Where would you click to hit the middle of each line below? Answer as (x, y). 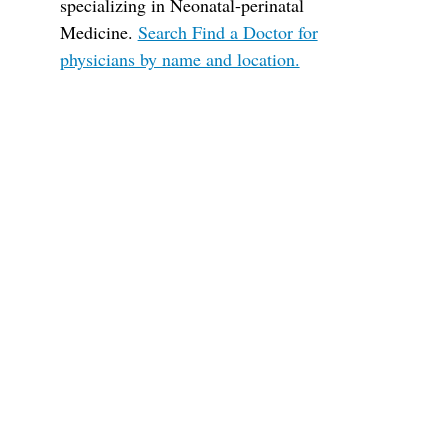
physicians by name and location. (179, 59)
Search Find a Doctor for (227, 32)
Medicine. (98, 32)
